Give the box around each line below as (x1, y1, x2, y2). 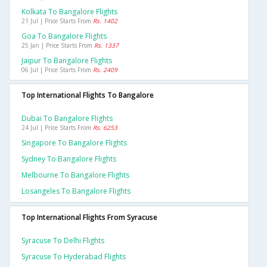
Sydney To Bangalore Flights (21, 154, 116, 164)
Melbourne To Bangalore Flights (21, 170, 129, 181)
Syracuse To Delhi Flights (21, 235, 104, 246)
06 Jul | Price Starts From (21, 66, 93, 74)
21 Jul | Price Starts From (21, 17, 93, 26)
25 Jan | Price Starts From (21, 41, 94, 50)
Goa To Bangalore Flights (21, 31, 107, 42)
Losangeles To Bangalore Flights (21, 186, 131, 197)
